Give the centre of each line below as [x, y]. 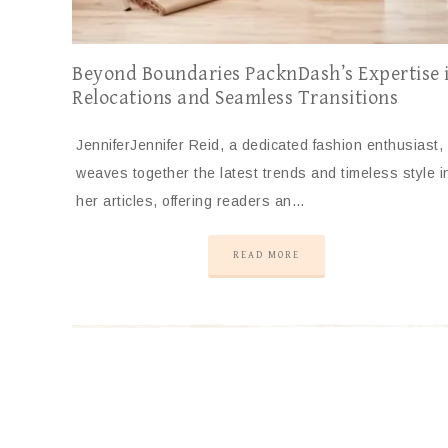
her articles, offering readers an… [190, 200]
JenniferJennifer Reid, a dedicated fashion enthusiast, [259, 144]
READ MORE [267, 254]
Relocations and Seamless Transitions [235, 98]
